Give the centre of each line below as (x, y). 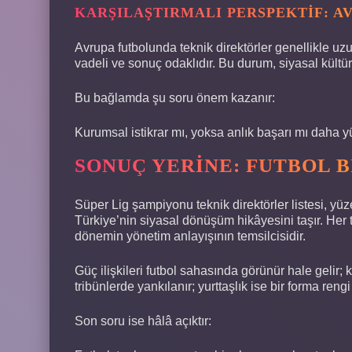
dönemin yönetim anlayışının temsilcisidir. (190, 236)
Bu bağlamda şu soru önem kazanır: (175, 97)
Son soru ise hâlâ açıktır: (143, 321)
